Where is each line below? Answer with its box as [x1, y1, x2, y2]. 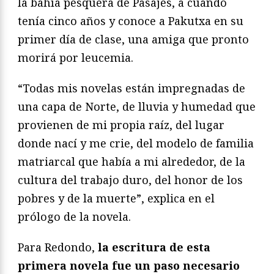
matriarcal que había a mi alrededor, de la [18, 154, 245, 169]
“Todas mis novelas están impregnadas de [18, 80, 245, 95]
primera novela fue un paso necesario [18, 257, 240, 273]
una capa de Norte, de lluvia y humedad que [18, 98, 256, 114]
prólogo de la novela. [18, 209, 131, 224]
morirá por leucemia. [18, 50, 133, 65]
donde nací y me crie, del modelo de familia [18, 135, 254, 150]
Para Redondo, [18, 239, 98, 254]
